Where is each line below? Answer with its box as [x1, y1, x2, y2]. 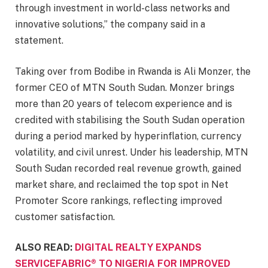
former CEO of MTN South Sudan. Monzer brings [15, 81, 234, 93]
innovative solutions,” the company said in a [15, 19, 205, 31]
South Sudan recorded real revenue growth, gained [15, 162, 241, 174]
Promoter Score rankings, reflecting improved [15, 194, 222, 206]
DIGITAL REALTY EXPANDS [75, 242, 202, 254]
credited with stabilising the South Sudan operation [15, 114, 245, 126]
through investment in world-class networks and [15, 2, 230, 14]
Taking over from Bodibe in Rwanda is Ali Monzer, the [15, 65, 251, 77]
